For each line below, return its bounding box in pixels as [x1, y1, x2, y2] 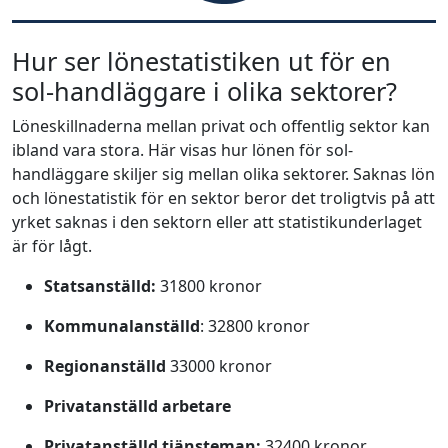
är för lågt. [12, 235, 92, 257]
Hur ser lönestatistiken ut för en [12, 44, 391, 78]
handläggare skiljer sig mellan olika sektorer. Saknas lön [12, 163, 435, 185]
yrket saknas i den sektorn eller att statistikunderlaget [12, 211, 422, 233]
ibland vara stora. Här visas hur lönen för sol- [12, 139, 353, 161]
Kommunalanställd [44, 315, 200, 337]
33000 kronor [166, 355, 272, 377]
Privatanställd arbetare [44, 395, 231, 417]
